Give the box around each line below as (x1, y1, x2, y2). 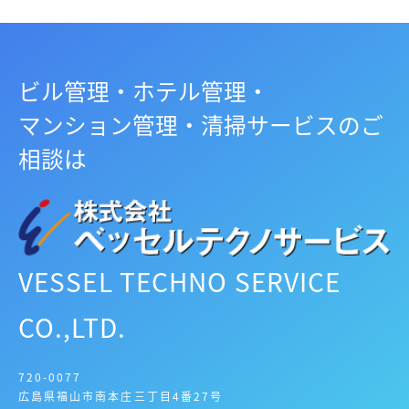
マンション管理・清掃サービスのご (18, 108, 383, 142)
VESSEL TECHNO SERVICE (18, 262, 341, 300)
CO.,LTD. (18, 308, 126, 346)
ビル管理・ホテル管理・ (18, 74, 269, 108)
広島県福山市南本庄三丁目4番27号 (18, 387, 223, 404)
